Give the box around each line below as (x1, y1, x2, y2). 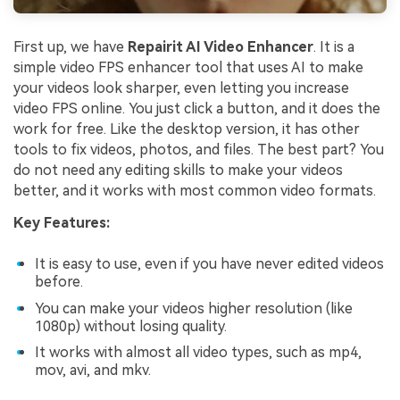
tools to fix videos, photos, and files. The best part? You (13, 140, 384, 158)
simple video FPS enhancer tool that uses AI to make (13, 58, 363, 76)
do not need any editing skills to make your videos (13, 161, 343, 179)
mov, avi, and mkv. (35, 362, 151, 379)
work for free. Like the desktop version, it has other (13, 120, 360, 137)
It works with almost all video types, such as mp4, (35, 344, 362, 362)
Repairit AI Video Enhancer (128, 37, 313, 55)
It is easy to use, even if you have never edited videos (35, 255, 384, 273)
